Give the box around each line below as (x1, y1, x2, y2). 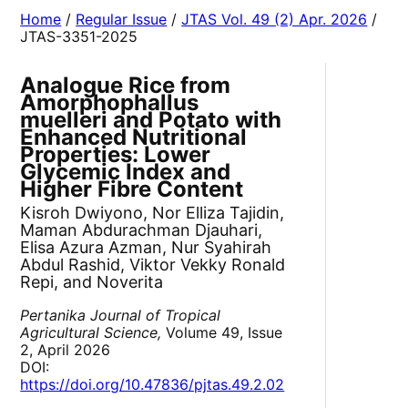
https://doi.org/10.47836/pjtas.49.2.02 (20, 375, 285, 394)
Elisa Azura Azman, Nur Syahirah (20, 238, 272, 258)
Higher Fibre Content (20, 176, 244, 203)
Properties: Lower (20, 141, 211, 168)
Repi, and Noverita (20, 272, 164, 292)
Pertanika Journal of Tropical (20, 306, 221, 325)
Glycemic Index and (20, 158, 231, 186)
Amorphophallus (20, 89, 199, 117)
